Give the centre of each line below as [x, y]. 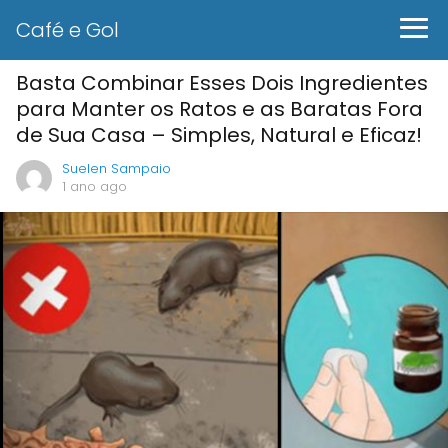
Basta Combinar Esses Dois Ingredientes [222, 83]
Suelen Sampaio [116, 168]
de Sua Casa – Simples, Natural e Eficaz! [219, 135]
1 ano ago [94, 186]
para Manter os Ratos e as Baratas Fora [219, 109]
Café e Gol [67, 30]
